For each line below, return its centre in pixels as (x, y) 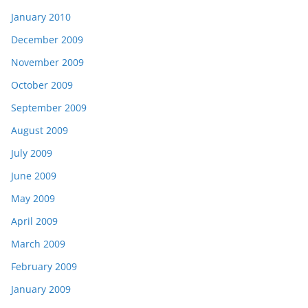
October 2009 (42, 85)
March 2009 (38, 243)
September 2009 (49, 107)
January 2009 (41, 289)
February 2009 (44, 266)
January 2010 (41, 16)
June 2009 (34, 175)
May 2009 (33, 198)
